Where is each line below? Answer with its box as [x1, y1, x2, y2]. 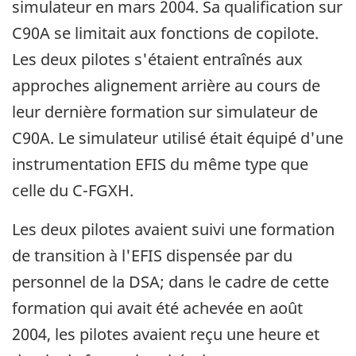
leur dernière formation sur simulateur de [12, 101, 318, 123]
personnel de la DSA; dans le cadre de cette [12, 271, 329, 293]
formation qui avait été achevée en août [12, 297, 303, 319]
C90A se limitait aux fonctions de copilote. [12, 22, 319, 44]
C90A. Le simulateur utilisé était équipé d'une [12, 127, 343, 149]
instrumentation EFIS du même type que [12, 153, 308, 176]
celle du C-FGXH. [12, 180, 133, 202]
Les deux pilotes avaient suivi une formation [12, 219, 335, 241]
